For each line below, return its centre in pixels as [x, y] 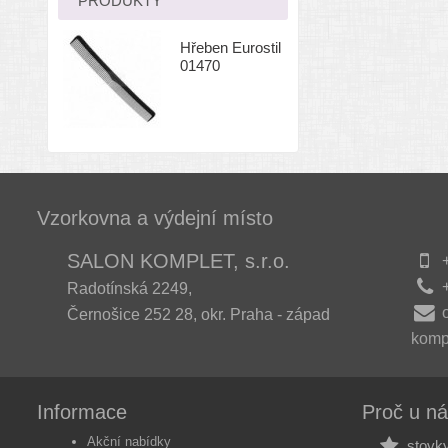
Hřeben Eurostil [230, 47]
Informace [82, 412]
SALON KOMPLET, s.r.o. [178, 261]
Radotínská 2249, [129, 288]
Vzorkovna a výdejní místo [155, 218]
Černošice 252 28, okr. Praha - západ [198, 314]
